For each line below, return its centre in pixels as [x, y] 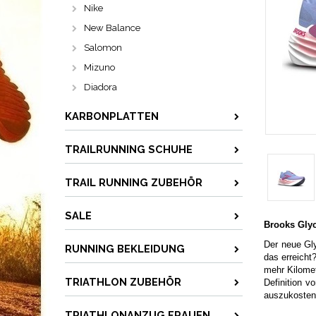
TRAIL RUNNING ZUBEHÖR [134, 182]
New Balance [112, 28]
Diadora [101, 87]
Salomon [103, 48]
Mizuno [99, 67]
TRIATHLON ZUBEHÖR [123, 282]
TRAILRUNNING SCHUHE [129, 149]
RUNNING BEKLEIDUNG [125, 249]
